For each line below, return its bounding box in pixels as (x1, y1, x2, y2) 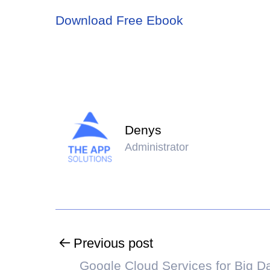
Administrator (125, 141, 189, 153)
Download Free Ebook (55, 13, 183, 27)
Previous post (74, 235, 153, 251)
